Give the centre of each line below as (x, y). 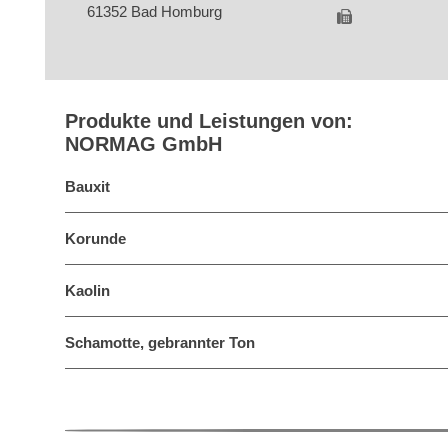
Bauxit (87, 186)
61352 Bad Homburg (155, 11)
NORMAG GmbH (143, 144)
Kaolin (87, 290)
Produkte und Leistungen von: (209, 121)
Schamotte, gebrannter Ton (160, 342)
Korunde (95, 238)
